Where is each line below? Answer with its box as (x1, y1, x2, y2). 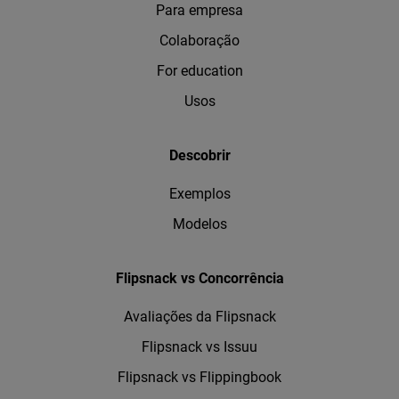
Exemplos (168, 184, 231, 202)
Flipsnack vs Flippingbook (118, 368, 281, 386)
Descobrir (168, 146, 231, 164)
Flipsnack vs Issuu (142, 338, 257, 355)
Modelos (172, 215, 227, 232)
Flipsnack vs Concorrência (115, 269, 284, 287)
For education (156, 61, 243, 79)
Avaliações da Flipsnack (123, 307, 276, 325)
